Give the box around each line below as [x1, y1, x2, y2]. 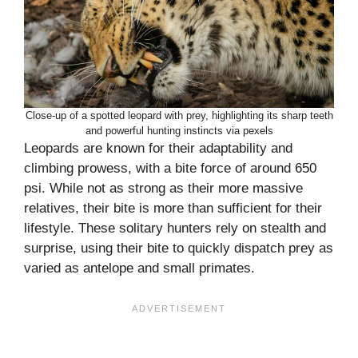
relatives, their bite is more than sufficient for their [24, 201, 322, 217]
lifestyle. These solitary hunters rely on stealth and [24, 221, 326, 237]
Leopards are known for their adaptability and [24, 141, 292, 157]
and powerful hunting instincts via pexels [85, 125, 273, 137]
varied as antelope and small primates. [24, 261, 255, 276]
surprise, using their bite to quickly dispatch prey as [24, 241, 333, 257]
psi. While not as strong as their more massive [24, 181, 303, 197]
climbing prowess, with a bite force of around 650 [24, 161, 316, 177]
